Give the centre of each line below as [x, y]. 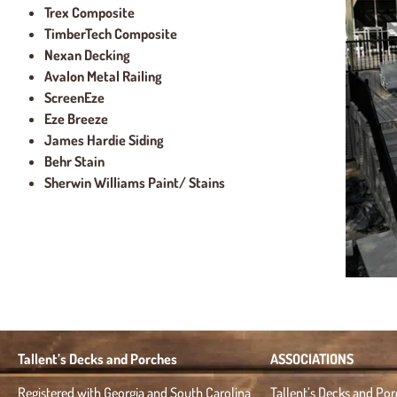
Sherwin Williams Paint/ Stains [135, 182]
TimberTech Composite [111, 33]
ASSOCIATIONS [312, 358]
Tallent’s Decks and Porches [97, 358]
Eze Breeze [76, 118]
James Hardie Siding [104, 140]
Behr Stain [74, 161]
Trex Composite [90, 12]
